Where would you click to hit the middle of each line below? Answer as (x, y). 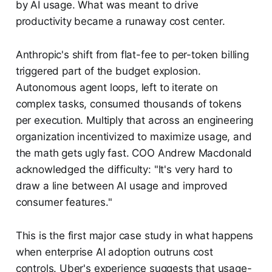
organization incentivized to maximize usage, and (134, 136)
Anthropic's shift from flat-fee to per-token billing (132, 54)
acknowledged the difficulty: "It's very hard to (124, 169)
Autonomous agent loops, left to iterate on (117, 87)
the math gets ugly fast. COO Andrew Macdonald (134, 153)
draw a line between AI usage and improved (121, 185)
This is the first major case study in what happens (134, 235)
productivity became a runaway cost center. (120, 21)
